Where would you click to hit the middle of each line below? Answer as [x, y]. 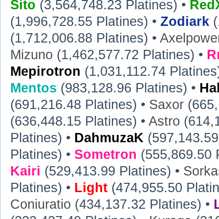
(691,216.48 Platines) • [80, 105]
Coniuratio [41, 205]
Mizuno [32, 55]
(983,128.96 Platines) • [128, 88]
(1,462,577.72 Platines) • [130, 55]
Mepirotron [45, 72]
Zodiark [185, 22]
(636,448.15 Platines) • [79, 121]
